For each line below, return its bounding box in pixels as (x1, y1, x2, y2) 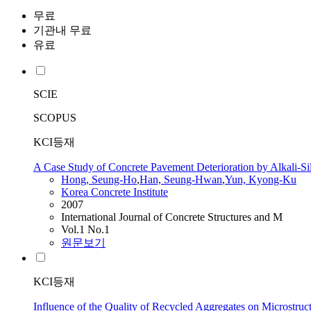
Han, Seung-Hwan (140, 174, 222, 186)
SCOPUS (33, 112, 76, 124)
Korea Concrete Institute (61, 186, 168, 199)
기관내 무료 (33, 24, 92, 37)
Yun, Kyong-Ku (225, 174, 296, 186)
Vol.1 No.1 (61, 224, 110, 236)
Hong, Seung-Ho (61, 174, 137, 186)
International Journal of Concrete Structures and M (61, 211, 283, 224)
